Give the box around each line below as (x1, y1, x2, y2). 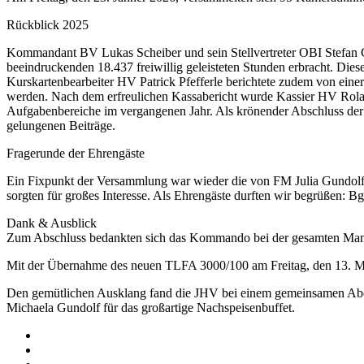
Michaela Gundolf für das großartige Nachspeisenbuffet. (6, 301, 295, 316)
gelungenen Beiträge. (6, 119, 115, 134)
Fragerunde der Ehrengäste (6, 147, 145, 162)
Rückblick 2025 (6, 19, 89, 33)
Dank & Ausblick (6, 217, 97, 232)
